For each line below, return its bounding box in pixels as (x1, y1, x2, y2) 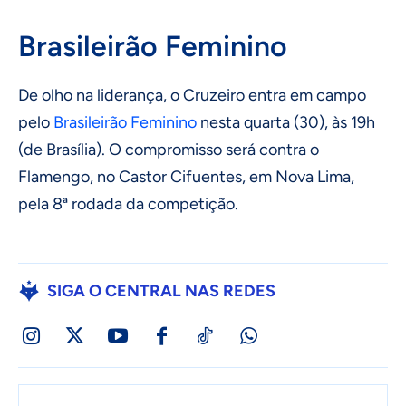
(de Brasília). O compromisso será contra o (18, 139, 319, 159)
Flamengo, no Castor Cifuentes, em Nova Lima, (18, 166, 354, 187)
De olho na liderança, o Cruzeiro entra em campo (18, 84, 366, 105)
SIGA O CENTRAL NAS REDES (47, 280, 275, 301)
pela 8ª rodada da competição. (18, 193, 238, 214)
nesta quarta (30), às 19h (197, 111, 375, 132)
